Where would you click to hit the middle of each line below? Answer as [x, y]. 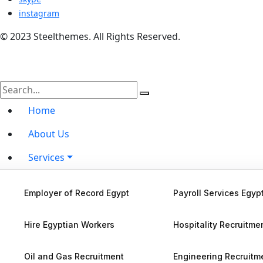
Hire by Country [63, 181]
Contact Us [57, 231]
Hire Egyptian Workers [70, 225]
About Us [49, 134]
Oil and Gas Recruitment [74, 256]
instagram [39, 13]
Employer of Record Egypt [77, 193]
